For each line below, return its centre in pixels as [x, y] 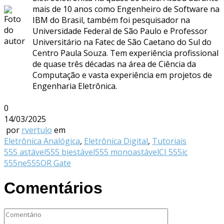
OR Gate [56, 163]
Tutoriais [169, 141]
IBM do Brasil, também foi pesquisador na [111, 20]
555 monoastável [127, 152]
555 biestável [70, 152]
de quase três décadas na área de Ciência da [114, 64]
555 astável [25, 152]
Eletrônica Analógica [42, 141]
